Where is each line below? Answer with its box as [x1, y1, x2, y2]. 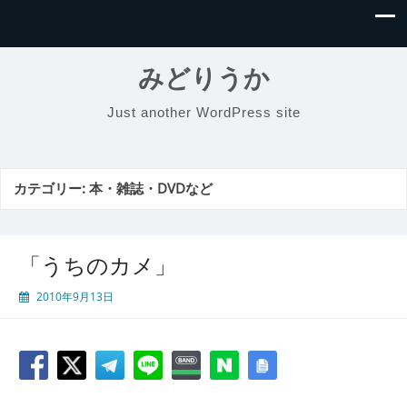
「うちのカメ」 [19, 250, 176, 281]
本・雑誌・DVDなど [89, 179, 213, 199]
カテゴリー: [14, 179, 89, 199]
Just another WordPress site [106, 104, 301, 120]
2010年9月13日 [36, 289, 114, 305]
